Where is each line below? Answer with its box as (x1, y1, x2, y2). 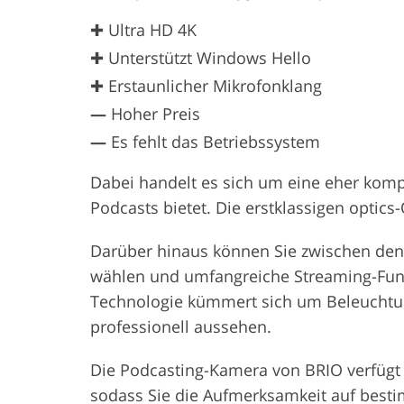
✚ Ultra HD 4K (90, 18, 197, 41)
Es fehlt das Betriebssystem (106, 130, 320, 152)
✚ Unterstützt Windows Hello (90, 46, 311, 69)
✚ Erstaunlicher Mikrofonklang (90, 74, 322, 96)
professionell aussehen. (90, 315, 271, 337)
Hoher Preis (106, 102, 200, 124)
